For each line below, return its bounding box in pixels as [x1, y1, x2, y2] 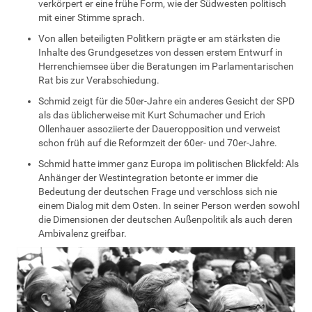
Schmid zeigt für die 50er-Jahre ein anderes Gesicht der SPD [38, 95, 295, 107]
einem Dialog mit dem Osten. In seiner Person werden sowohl [38, 199, 299, 211]
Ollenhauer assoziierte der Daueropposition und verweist [38, 123, 281, 134]
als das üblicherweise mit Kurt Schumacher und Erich [38, 109, 265, 120]
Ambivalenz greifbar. [38, 227, 127, 239]
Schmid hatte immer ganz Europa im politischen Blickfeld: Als [38, 157, 299, 169]
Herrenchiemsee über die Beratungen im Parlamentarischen [38, 60, 294, 72]
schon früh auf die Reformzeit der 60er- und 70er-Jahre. [38, 136, 277, 148]
